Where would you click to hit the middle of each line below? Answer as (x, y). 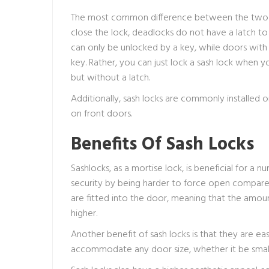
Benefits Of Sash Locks (162, 144)
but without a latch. (112, 78)
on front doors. (103, 114)
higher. (85, 213)
